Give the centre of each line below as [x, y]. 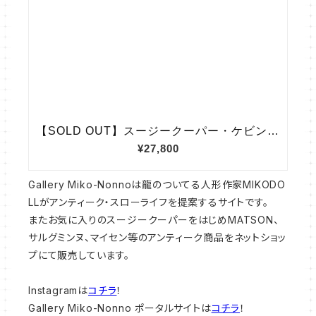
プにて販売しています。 [79, 255]
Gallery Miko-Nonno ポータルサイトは [120, 308]
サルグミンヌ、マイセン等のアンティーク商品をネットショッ [157, 237]
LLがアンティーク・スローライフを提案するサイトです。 [148, 202]
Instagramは [58, 290]
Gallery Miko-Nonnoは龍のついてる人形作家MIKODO [157, 184]
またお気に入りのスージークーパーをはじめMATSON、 [154, 219]
